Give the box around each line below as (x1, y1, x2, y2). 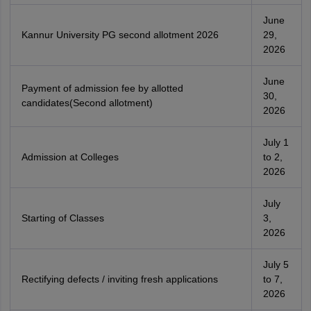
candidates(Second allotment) (21, 97, 153, 108)
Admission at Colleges (21, 151, 119, 162)
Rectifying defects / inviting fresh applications (21, 274, 218, 285)
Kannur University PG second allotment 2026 (21, 29, 219, 40)
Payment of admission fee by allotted (21, 83, 183, 94)
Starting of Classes (21, 212, 104, 224)
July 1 (262, 137, 289, 148)
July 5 (262, 259, 289, 270)
